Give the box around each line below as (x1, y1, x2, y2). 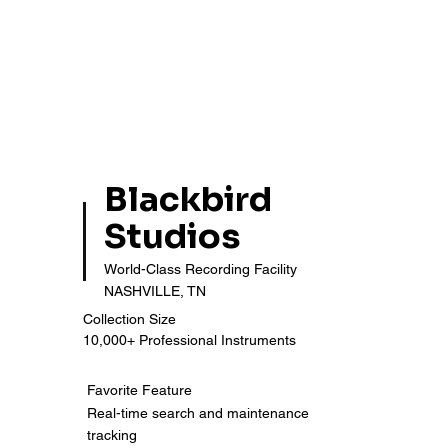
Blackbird (104, 178, 273, 222)
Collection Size (83, 310, 177, 327)
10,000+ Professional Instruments (83, 332, 297, 349)
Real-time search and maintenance (87, 404, 310, 421)
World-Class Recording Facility (104, 261, 298, 278)
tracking (87, 426, 138, 443)
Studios (104, 215, 242, 259)
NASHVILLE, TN (104, 282, 207, 299)
